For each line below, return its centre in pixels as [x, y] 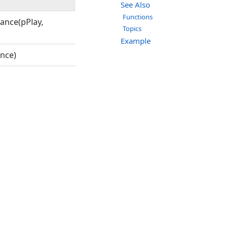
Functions [138, 17]
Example [136, 41]
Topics [132, 29]
